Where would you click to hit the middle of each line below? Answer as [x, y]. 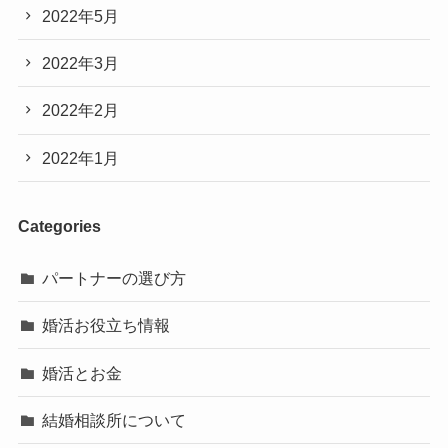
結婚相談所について [114, 419]
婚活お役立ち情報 [106, 325]
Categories [59, 225]
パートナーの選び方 [114, 278]
